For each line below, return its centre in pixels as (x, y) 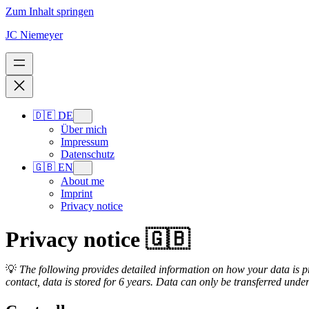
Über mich (84, 129)
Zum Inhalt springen (50, 11)
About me (82, 181)
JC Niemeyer (34, 35)
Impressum (84, 142)
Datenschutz (88, 154)
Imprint (77, 193)
